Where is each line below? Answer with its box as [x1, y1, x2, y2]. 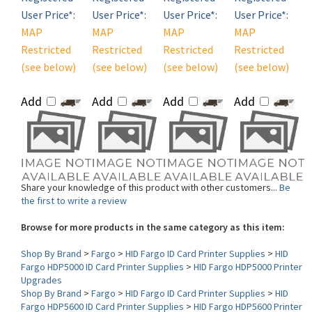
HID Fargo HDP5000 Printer [194, 240, 302, 253]
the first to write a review [21, 174, 127, 187]
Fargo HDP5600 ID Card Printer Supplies [21, 280, 184, 292]
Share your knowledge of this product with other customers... [21, 161, 279, 173]
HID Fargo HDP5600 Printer [194, 280, 302, 292]
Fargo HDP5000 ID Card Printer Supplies [21, 240, 184, 253]
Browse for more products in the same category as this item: [21, 201, 285, 213]
